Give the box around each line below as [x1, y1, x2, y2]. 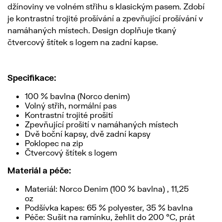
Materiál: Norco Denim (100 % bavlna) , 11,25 [25, 184, 189, 194]
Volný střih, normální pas [25, 101, 116, 111]
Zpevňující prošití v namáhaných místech [25, 119, 178, 129]
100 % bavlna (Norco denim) [25, 91, 130, 101]
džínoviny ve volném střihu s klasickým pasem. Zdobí [7, 1, 205, 11]
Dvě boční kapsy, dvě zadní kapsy [25, 129, 151, 139]
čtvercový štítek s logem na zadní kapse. [7, 37, 158, 47]
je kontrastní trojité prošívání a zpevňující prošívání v [7, 13, 203, 23]
